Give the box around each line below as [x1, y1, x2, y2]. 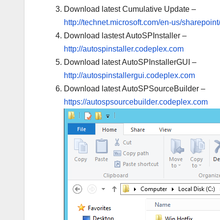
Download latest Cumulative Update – [64, 5, 196, 14]
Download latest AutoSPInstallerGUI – [64, 58, 196, 67]
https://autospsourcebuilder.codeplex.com [64, 98, 208, 107]
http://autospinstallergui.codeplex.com [64, 71, 195, 80]
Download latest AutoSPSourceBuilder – [64, 84, 205, 93]
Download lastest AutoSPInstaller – [64, 31, 187, 40]
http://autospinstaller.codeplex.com [64, 45, 184, 54]
